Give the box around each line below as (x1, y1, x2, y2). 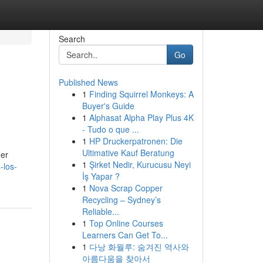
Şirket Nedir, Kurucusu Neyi (89, 159, 191, 170)
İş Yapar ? (82, 170, 120, 182)
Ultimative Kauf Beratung (82, 147, 174, 159)
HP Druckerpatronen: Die (89, 135, 183, 147)
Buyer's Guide (82, 100, 134, 112)
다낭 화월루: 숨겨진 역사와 (89, 241, 189, 252)
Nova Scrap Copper (89, 182, 163, 194)
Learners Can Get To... (82, 229, 168, 241)
